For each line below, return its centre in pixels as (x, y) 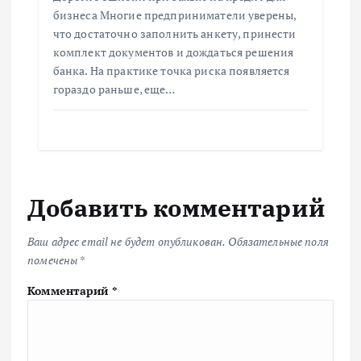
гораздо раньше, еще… (114, 89)
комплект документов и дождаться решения (173, 52)
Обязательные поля (278, 242)
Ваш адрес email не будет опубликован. (127, 242)
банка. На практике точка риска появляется (171, 70)
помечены (54, 260)
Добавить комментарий (176, 208)
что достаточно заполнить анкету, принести (174, 33)
